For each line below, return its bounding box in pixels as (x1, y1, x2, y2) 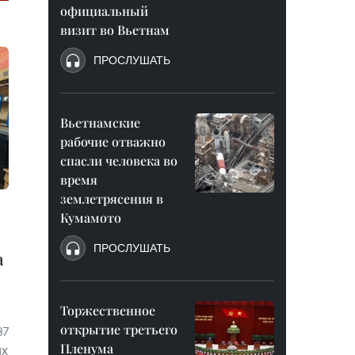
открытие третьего (60, 321, 177, 338)
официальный (60, 2, 148, 19)
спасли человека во (60, 152, 177, 169)
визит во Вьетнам (60, 21, 170, 38)
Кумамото (60, 209, 121, 226)
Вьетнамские (60, 114, 140, 131)
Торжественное (60, 302, 155, 319)
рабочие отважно (60, 133, 166, 150)
